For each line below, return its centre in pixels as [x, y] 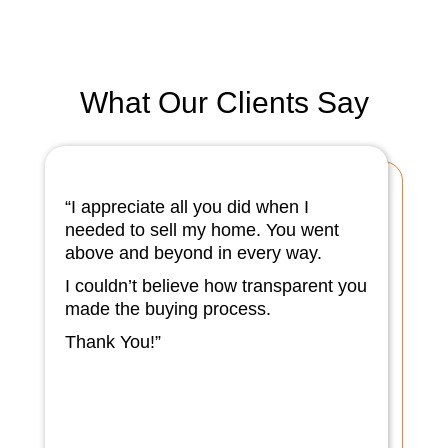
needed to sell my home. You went [202, 230]
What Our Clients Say [224, 103]
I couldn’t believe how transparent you [216, 286]
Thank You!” [113, 342]
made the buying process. [168, 309]
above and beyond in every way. [194, 253]
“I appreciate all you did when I [187, 207]
